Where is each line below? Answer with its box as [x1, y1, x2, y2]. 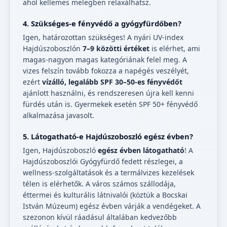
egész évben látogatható [98, 145, 184, 156]
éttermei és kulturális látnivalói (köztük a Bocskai [23, 190, 187, 200]
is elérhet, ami [149, 44, 200, 54]
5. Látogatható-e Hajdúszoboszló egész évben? [23, 131, 193, 142]
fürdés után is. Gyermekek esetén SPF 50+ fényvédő [23, 99, 198, 109]
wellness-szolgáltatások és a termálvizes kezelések [23, 168, 194, 178]
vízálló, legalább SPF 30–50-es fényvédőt [42, 77, 182, 87]
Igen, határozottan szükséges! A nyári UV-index [23, 32, 183, 43]
